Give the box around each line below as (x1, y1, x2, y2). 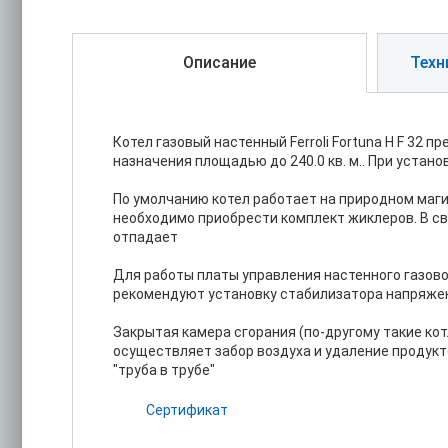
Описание (183, 53, 256, 72)
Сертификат (146, 402, 228, 418)
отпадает (113, 229, 178, 245)
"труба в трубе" (113, 362, 215, 378)
